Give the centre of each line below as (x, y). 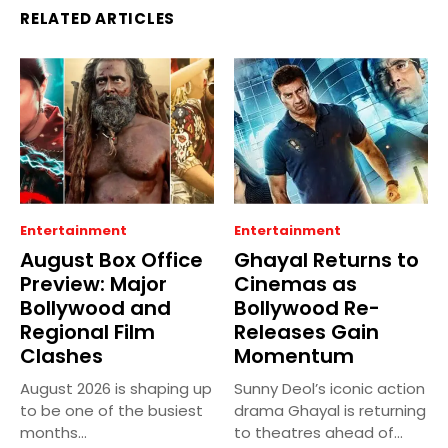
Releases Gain (306, 331)
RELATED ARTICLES (97, 19)
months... (53, 432)
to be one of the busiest (111, 410)
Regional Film (87, 331)
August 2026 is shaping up (116, 388)
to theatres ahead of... (318, 432)
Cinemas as (295, 283)
